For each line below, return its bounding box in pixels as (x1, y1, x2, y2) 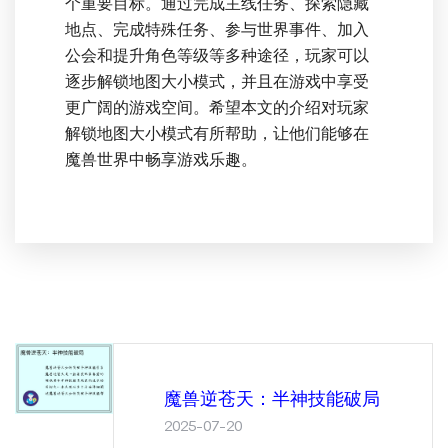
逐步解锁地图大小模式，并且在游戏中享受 (65, 71, 369, 93)
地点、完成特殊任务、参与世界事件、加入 (65, 19, 369, 41)
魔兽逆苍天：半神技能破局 (164, 388, 380, 411)
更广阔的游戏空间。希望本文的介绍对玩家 (65, 97, 369, 119)
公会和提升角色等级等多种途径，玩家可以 (65, 45, 369, 67)
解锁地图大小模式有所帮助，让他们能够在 (65, 123, 369, 145)
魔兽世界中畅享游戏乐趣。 (65, 149, 257, 171)
